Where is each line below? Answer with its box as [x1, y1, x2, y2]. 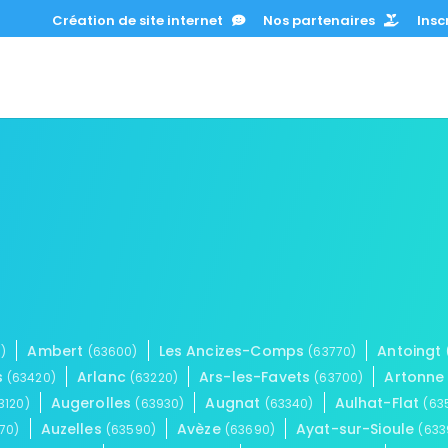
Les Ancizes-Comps [158, 340, 309, 361]
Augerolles [50, 392, 136, 413]
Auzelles [40, 418, 106, 439]
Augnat [205, 392, 265, 413]
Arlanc [76, 366, 130, 387]
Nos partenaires [263, 10, 384, 30]
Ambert [27, 340, 88, 361]
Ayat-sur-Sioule [295, 418, 419, 439]
